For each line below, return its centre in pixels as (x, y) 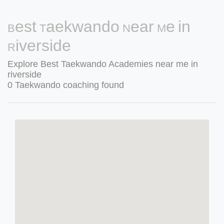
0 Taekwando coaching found (66, 85)
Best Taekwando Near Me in (99, 26)
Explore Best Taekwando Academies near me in (103, 64)
